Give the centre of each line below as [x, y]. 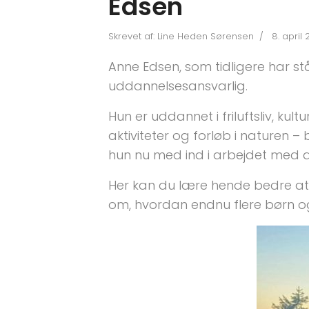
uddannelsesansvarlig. [178, 86]
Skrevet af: [133, 36]
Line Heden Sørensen [206, 36]
